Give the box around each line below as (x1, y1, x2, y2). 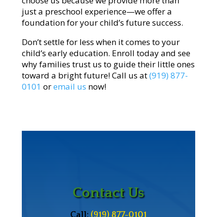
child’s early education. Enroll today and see (21, 47, 190, 59)
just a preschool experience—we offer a (21, 6, 172, 17)
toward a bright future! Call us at (21, 70, 147, 81)
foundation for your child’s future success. (21, 17, 183, 29)
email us (53, 81, 86, 93)
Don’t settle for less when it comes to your (21, 36, 180, 48)
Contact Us (72, 185, 144, 201)
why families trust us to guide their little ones (21, 59, 195, 70)
